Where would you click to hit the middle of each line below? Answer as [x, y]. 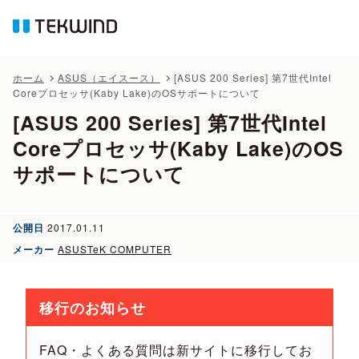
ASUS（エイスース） [109, 77]
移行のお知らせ [93, 307]
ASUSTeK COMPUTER [115, 248]
